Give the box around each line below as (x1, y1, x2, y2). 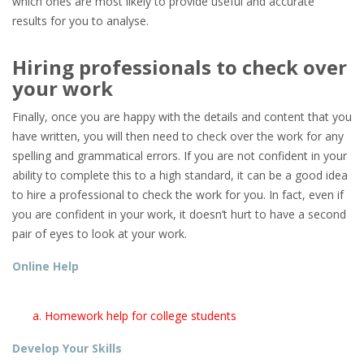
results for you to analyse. (12, 13, 149, 28)
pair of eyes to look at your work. (12, 226, 187, 241)
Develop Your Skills (12, 340, 122, 356)
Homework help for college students (45, 308, 236, 323)
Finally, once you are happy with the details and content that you (12, 109, 352, 124)
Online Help (12, 258, 79, 274)
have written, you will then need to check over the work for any (12, 128, 344, 144)
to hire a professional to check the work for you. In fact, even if (12, 187, 344, 202)
